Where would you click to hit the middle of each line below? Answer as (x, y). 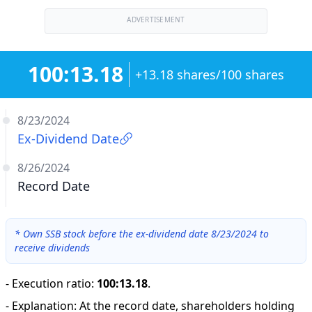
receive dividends (52, 248)
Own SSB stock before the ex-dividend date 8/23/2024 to (146, 234)
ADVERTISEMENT (156, 19)
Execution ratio (52, 283)
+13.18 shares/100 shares (210, 75)
